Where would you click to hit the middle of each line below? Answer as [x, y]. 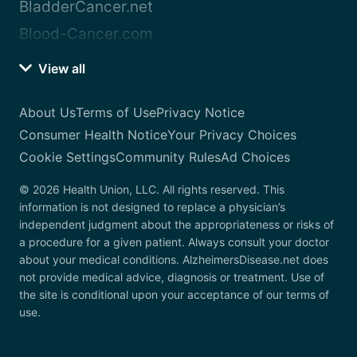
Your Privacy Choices [232, 135]
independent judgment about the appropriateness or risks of [177, 225]
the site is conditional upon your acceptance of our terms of [174, 295]
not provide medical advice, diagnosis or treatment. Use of [172, 277]
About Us [47, 113]
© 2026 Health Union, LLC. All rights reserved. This [152, 190]
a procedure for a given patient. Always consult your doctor [174, 242]
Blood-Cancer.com [86, 34]
